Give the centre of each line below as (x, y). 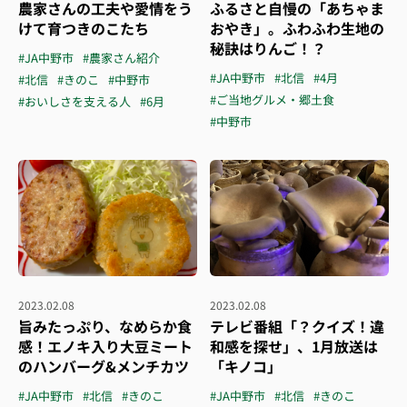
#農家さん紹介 (121, 58)
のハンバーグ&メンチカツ (104, 366)
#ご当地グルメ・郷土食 (272, 99)
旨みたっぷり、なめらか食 (105, 326)
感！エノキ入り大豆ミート (105, 346)
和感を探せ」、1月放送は (294, 346)
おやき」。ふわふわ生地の (297, 28)
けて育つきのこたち (84, 28)
